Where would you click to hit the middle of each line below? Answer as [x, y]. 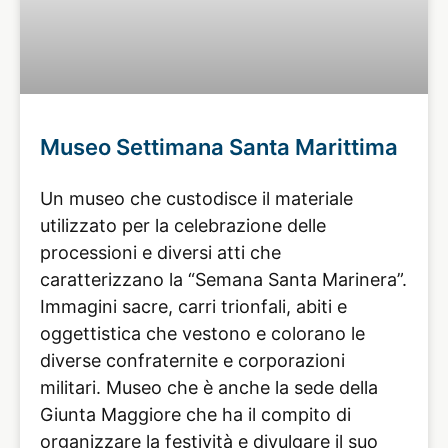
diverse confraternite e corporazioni [192, 360]
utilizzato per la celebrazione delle [183, 225]
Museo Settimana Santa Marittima [219, 146]
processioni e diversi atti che [160, 252]
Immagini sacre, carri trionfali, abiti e [193, 306]
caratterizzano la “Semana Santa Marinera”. [223, 279]
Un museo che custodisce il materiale [196, 198]
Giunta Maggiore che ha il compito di [195, 414]
